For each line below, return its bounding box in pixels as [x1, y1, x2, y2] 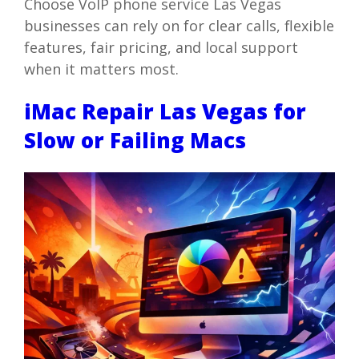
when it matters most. [23, 58, 179, 79]
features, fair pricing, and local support [23, 37, 298, 57]
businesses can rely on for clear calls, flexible [23, 15, 334, 35]
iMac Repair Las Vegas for [23, 97, 306, 127]
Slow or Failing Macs [23, 126, 246, 155]
